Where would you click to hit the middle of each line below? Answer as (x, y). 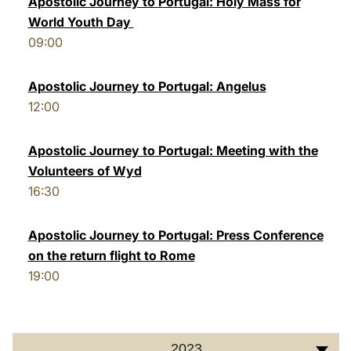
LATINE (269, 26)
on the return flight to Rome (111, 255)
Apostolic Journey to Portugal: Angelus (147, 86)
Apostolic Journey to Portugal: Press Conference (175, 235)
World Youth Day (81, 22)
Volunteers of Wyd (85, 171)
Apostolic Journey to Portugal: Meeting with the (173, 150)
